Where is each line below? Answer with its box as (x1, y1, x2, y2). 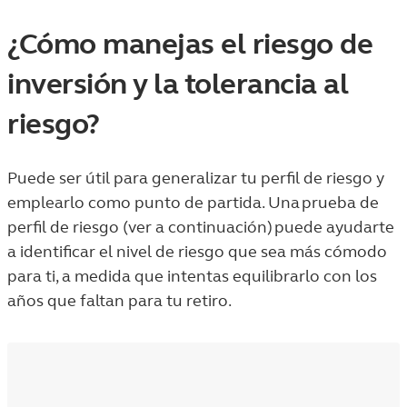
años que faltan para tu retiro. (7, 291, 232, 311)
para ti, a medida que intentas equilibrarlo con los (7, 266, 377, 286)
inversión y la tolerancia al (7, 66, 348, 102)
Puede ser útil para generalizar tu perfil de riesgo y (7, 168, 384, 188)
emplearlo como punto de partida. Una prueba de (7, 193, 379, 213)
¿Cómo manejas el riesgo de (7, 26, 372, 62)
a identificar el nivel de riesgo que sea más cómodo (7, 242, 387, 262)
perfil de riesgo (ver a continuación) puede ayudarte (7, 217, 394, 237)
